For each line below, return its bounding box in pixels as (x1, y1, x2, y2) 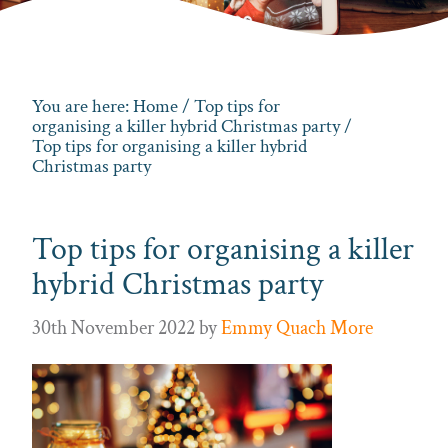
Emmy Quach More (221, 314, 373, 341)
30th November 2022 (32, 314, 195, 341)
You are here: (32, 94, 133, 120)
